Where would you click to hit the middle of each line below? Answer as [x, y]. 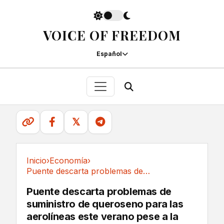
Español [109, 54]
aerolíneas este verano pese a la [102, 216]
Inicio [36, 160]
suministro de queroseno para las [105, 204]
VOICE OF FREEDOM [112, 35]
